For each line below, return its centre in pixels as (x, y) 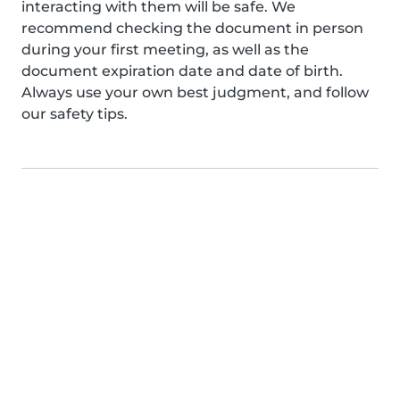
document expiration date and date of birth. (182, 71)
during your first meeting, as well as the (165, 50)
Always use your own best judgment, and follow (195, 92)
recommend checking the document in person (192, 28)
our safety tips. (75, 114)
